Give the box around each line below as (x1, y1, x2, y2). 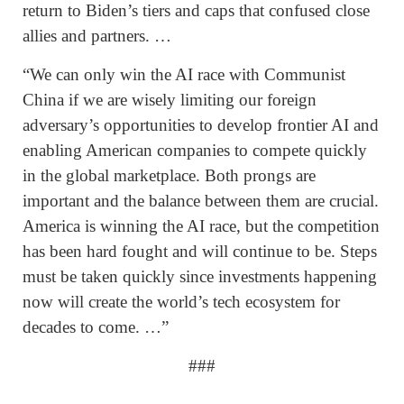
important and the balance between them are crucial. (23, 190, 379, 210)
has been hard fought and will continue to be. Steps (23, 241, 377, 261)
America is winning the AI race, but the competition (23, 216, 380, 235)
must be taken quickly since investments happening (23, 266, 377, 286)
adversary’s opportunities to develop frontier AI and (23, 115, 379, 134)
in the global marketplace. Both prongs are (23, 165, 316, 185)
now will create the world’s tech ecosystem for (23, 291, 340, 311)
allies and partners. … (23, 25, 171, 45)
